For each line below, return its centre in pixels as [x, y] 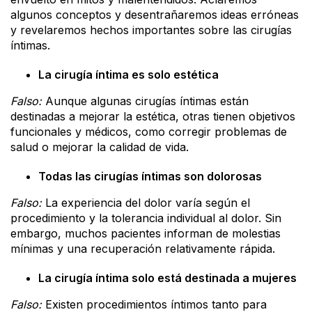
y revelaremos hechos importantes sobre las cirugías [151, 30]
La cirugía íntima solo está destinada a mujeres [167, 278]
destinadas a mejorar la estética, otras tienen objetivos [153, 117]
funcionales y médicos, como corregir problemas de [149, 132]
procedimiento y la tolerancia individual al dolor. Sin [146, 218]
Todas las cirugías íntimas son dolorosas [150, 177]
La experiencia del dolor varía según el [146, 203]
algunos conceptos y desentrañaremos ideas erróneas [155, 15]
